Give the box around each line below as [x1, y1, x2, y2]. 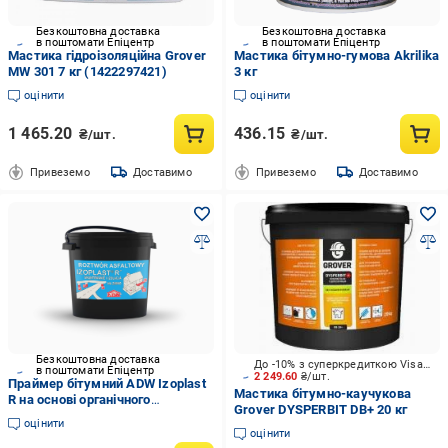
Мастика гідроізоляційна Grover [8, 48, 206, 63]
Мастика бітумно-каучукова [233, 386, 411, 401]
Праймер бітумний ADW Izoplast [8, 376, 206, 391]
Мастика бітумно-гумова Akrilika [233, 48, 440, 63]
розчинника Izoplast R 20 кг [8, 408, 176, 423]
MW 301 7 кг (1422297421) [8, 64, 167, 79]
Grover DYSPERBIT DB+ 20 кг [233, 402, 408, 417]
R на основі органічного [8, 392, 151, 407]
